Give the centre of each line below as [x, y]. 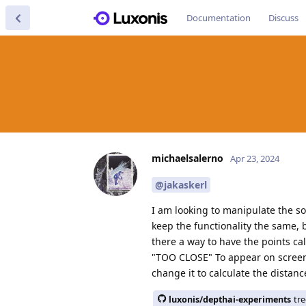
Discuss [283, 18]
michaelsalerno [187, 158]
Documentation [219, 18]
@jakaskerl [181, 184]
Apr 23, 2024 [255, 158]
